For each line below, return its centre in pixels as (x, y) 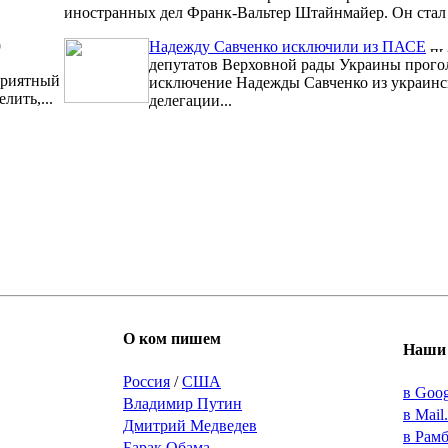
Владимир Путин (182, 404)
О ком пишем (172, 339)
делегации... (190, 101)
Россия (146, 382)
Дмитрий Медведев (190, 426)
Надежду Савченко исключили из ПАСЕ (287, 47)
